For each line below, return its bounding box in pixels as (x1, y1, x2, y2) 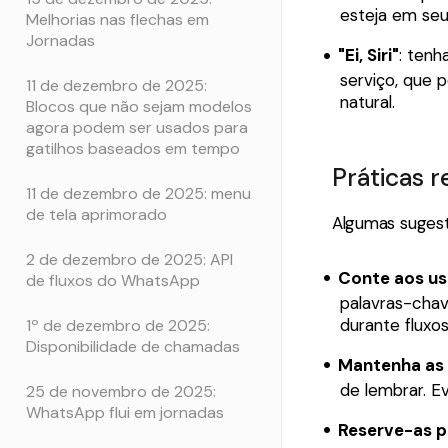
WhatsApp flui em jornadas (26, 401, 224, 423)
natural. (339, 91, 395, 114)
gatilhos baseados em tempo (26, 137, 240, 159)
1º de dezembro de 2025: (26, 314, 210, 336)
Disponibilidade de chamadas (26, 335, 240, 357)
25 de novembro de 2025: (26, 380, 216, 402)
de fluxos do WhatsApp (26, 269, 200, 291)
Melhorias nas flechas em (26, 8, 209, 30)
